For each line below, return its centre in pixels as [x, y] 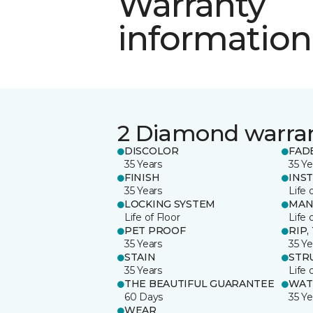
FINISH [142, 177]
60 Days [144, 297]
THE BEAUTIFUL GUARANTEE [199, 283]
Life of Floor [152, 217]
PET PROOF [155, 230]
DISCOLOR [152, 151]
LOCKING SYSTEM [170, 204]
